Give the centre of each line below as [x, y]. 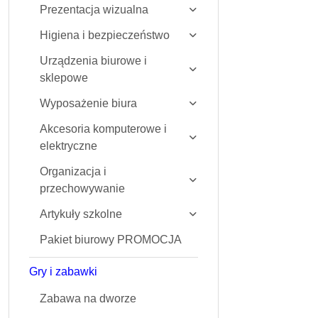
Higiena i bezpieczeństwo [105, 35]
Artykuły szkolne [81, 214]
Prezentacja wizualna [94, 10]
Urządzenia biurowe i [93, 61]
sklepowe [64, 78]
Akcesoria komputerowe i [103, 129]
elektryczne [68, 146]
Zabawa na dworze [88, 298]
